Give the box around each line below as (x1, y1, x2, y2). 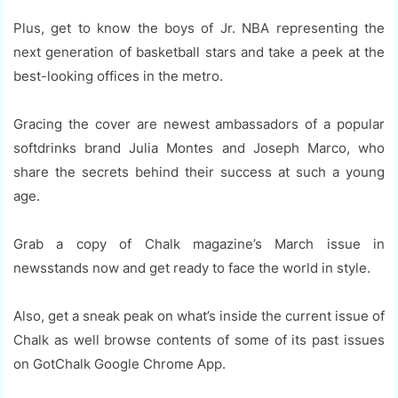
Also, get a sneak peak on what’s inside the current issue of (13, 307, 385, 325)
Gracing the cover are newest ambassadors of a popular (13, 115, 385, 133)
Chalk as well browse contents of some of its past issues (13, 331, 385, 349)
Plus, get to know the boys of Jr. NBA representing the (13, 20, 385, 37)
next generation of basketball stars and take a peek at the (13, 44, 385, 61)
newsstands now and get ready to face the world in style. (13, 259, 370, 277)
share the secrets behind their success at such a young (13, 163, 385, 181)
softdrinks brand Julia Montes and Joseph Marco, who (13, 139, 385, 157)
